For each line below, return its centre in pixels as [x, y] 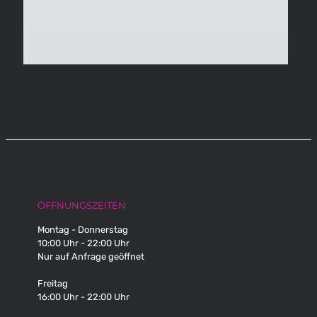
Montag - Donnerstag [83, 230]
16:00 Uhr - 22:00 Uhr [83, 297]
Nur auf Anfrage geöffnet [91, 257]
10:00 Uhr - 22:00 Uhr [83, 243]
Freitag [53, 283]
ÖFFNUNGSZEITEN [82, 205]
